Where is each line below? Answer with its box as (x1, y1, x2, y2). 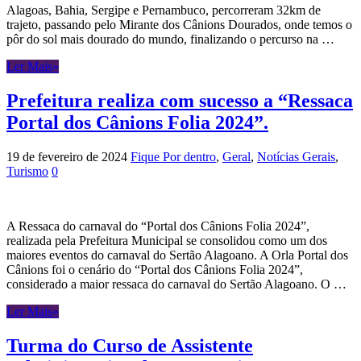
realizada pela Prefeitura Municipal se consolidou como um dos (6, 234, 327, 248)
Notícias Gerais (257, 150, 335, 164)
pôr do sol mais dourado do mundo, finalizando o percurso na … (6, 32, 334, 47)
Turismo (6, 164, 48, 179)
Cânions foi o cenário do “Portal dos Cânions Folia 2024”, (6, 263, 303, 277)
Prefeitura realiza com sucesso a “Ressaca (6, 90, 353, 112)
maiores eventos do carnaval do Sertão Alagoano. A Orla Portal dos (6, 248, 348, 263)
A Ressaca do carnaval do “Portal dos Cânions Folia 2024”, (6, 219, 309, 234)
